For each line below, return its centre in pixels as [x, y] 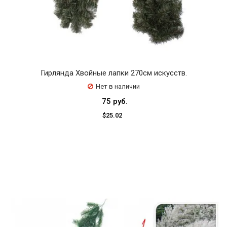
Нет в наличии [118, 86]
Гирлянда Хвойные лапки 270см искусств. [113, 73]
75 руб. [115, 101]
